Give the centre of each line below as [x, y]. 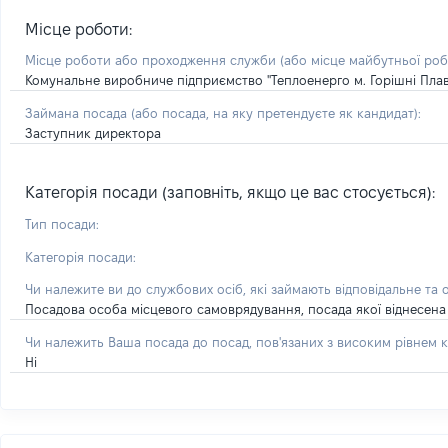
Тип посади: [62, 224]
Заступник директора [93, 133]
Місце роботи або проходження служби [152, 60]
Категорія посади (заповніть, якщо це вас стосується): [230, 192]
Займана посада [78, 113]
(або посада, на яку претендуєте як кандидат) [274, 113]
